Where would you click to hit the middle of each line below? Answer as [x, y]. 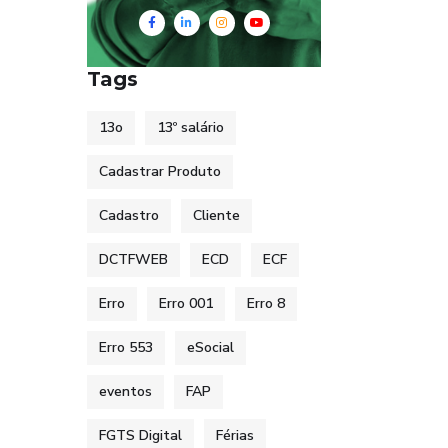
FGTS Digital [140, 435]
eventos [125, 391]
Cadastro [129, 215]
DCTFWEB [133, 259]
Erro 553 [126, 347]
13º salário [190, 127]
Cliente [216, 215]
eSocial [210, 347]
